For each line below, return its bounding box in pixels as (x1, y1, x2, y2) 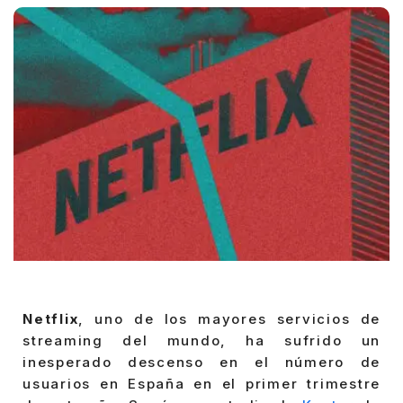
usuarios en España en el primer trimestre (22, 375, 381, 393)
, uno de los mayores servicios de (78, 310, 381, 328)
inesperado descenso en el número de (22, 354, 381, 372)
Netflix (22, 310, 79, 328)
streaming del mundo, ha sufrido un (22, 332, 381, 350)
